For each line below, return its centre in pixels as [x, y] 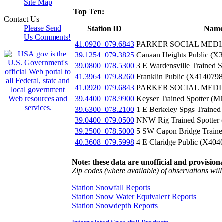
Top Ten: [89, 11]
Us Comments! [47, 37]
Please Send [43, 28]
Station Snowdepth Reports [115, 205]
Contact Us [22, 19]
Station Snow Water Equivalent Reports [134, 196]
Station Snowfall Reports [111, 187]
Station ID [105, 28]
